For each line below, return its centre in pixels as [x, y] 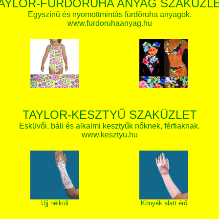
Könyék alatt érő [164, 203]
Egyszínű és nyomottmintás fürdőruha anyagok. [109, 14]
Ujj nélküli [55, 203]
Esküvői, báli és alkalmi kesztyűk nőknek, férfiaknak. [109, 126]
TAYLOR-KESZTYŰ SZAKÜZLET [109, 115]
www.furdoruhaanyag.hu [109, 23]
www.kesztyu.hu [109, 135]
